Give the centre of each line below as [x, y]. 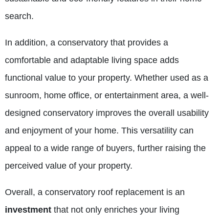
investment [29, 210]
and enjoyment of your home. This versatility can [99, 131]
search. [19, 16]
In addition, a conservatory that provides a [87, 43]
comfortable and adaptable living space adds [92, 60]
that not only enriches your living [117, 210]
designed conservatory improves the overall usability [107, 113]
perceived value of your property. [69, 166]
